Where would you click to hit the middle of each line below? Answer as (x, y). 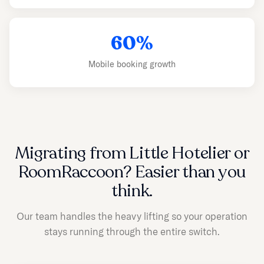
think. (132, 191)
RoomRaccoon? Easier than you (132, 172)
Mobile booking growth (132, 65)
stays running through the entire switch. (132, 232)
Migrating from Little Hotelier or (132, 154)
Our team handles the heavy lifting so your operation (132, 216)
